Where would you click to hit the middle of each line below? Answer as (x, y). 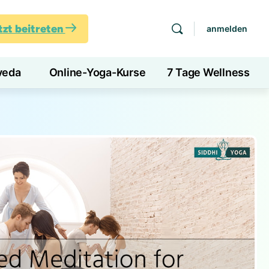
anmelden (227, 28)
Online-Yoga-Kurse (97, 72)
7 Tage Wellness (208, 72)
